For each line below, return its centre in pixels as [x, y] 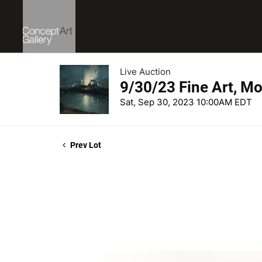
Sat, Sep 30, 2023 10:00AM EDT [186, 102]
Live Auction [145, 72]
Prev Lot [85, 145]
